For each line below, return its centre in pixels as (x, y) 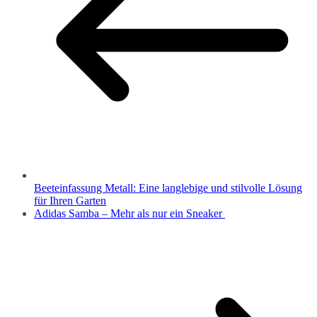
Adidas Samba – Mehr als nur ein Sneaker (129, 213)
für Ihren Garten (70, 200)
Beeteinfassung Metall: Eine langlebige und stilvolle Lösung (168, 188)
